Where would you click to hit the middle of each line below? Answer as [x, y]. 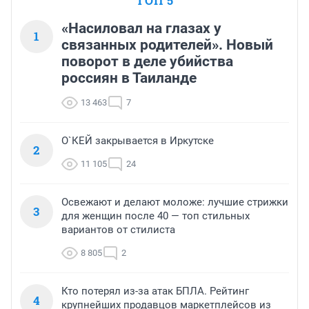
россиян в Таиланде [129, 78]
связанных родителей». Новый [167, 45]
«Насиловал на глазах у [141, 29]
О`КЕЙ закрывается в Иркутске [138, 141]
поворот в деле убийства [147, 62]
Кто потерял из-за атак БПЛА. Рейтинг [155, 291]
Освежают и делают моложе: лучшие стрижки [175, 202]
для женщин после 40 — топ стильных [156, 216]
